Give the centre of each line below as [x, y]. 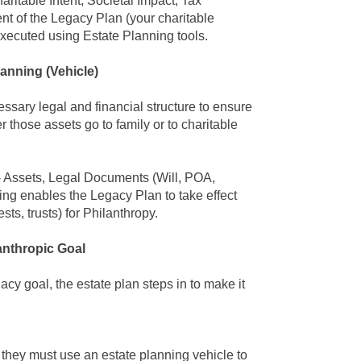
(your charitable [168, 18]
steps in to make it [192, 284]
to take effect [199, 195]
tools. [191, 36]
